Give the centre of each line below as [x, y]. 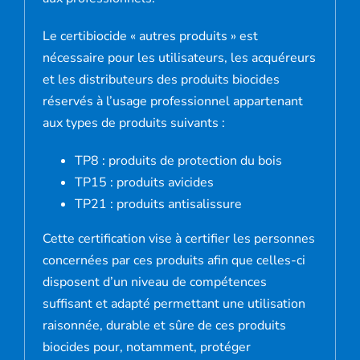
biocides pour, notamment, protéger [147, 347]
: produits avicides [160, 182]
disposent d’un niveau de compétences [155, 282]
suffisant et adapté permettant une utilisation [174, 303]
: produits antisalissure [176, 204]
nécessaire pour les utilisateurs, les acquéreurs [179, 57]
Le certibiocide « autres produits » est [150, 36]
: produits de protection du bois [192, 160]
